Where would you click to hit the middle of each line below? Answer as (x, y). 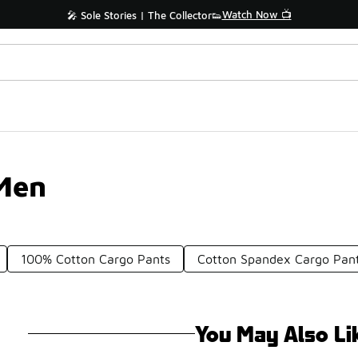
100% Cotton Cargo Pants (96, 259)
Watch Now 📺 (257, 14)
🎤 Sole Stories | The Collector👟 (144, 15)
